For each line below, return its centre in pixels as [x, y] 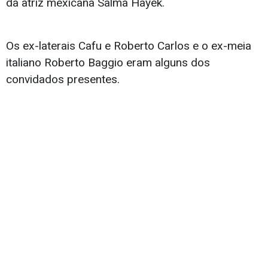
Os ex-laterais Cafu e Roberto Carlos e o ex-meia [129, 46]
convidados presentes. [63, 80]
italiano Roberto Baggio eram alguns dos [108, 63]
